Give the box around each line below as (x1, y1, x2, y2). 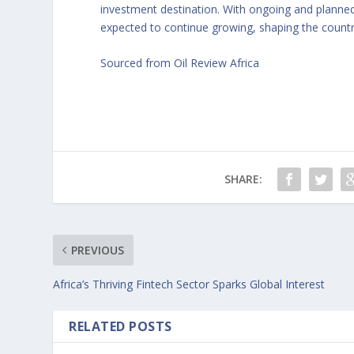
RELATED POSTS (69, 317, 172, 335)
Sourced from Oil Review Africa (100, 55, 260, 70)
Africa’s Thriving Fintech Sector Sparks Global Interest (53, 276, 326, 292)
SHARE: (224, 171, 262, 186)
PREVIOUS (71, 242, 125, 258)
